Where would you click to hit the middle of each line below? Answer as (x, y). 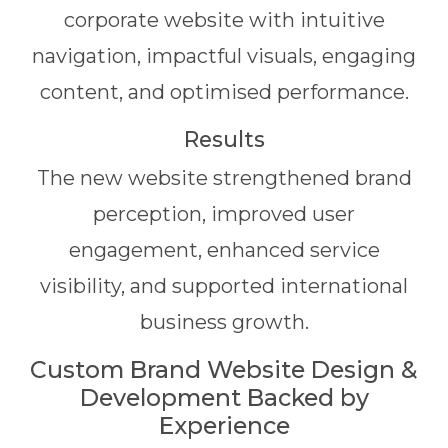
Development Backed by (224, 397)
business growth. (224, 322)
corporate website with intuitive (224, 20)
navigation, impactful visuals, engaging (224, 56)
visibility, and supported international (224, 286)
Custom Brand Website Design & (224, 369)
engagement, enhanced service (224, 250)
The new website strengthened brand (224, 178)
